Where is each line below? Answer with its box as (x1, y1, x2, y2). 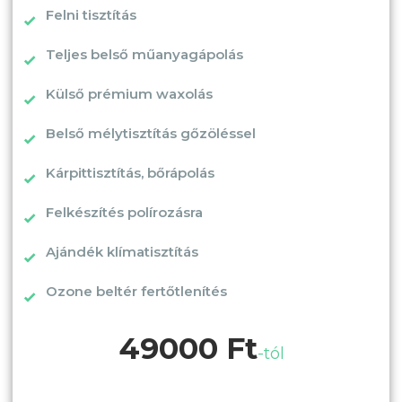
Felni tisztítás (46, 5, 136, 23)
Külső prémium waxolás (46, 84, 213, 102)
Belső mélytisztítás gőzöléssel (46, 124, 256, 142)
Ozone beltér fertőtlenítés (46, 282, 227, 300)
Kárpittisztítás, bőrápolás (46, 163, 214, 181)
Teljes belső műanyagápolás (46, 45, 243, 63)
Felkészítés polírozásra (46, 203, 203, 221)
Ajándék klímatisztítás (46, 242, 198, 260)
